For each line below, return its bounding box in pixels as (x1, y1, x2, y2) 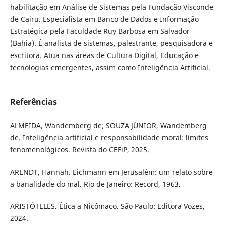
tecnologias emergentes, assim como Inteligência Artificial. (10, 63, 210, 73)
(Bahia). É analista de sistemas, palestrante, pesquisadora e (10, 38, 213, 48)
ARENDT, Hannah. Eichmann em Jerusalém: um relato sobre (10, 166, 213, 177)
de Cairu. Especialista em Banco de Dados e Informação (10, 14, 199, 24)
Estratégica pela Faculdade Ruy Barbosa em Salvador (10, 26, 190, 36)
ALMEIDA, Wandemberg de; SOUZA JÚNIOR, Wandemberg (10, 120, 207, 130)
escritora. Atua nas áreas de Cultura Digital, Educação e (10, 50, 199, 61)
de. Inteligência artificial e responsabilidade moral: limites (10, 132, 208, 142)
